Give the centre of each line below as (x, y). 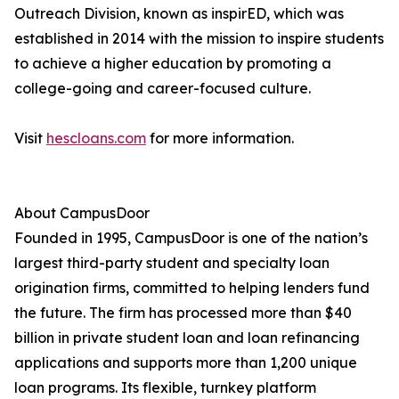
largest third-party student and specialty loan (172, 263)
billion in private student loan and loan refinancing (187, 338)
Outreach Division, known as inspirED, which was (179, 14)
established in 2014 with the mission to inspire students (199, 39)
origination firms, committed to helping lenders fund (192, 288)
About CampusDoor (82, 213)
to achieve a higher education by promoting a (173, 64)
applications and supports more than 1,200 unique (186, 363)
